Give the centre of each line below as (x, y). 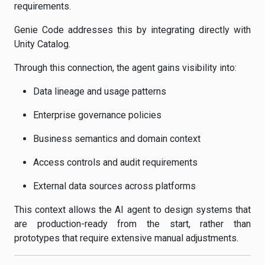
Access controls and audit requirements (115, 162)
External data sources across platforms (114, 186)
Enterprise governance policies (97, 115)
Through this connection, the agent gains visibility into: (125, 68)
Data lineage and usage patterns (100, 91)
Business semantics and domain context (117, 139)
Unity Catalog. (42, 44)
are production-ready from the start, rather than (132, 224)
